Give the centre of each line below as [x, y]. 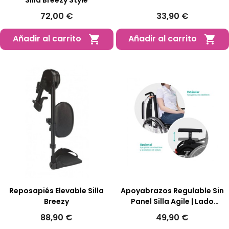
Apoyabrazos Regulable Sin [173, 191]
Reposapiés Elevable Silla [57, 191]
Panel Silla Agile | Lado [173, 202]
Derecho [172, 212]
